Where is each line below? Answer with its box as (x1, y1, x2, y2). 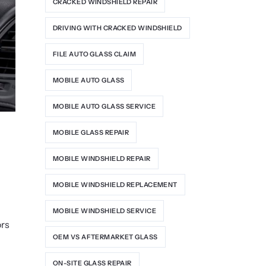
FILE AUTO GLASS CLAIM (53, 49, 137, 58)
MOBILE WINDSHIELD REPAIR (53, 154, 151, 163)
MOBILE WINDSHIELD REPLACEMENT (53, 180, 178, 189)
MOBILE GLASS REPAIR (53, 128, 129, 137)
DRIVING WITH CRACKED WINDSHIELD (53, 23, 182, 32)
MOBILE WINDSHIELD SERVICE (53, 206, 156, 215)
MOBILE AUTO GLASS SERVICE (53, 102, 156, 110)
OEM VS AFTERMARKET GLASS (53, 232, 158, 241)
